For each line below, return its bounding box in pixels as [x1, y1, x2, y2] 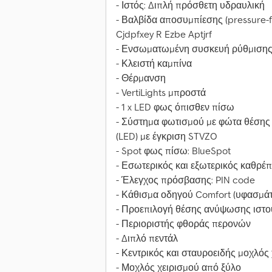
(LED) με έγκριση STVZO [116, 130, 217, 143]
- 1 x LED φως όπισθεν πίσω [116, 101, 234, 114]
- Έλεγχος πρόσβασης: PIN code [116, 174, 255, 186]
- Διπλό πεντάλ [116, 232, 178, 245]
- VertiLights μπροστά [116, 86, 206, 99]
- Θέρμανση [116, 72, 166, 84]
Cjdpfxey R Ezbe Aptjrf [116, 28, 212, 41]
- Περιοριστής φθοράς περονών [116, 217, 251, 230]
